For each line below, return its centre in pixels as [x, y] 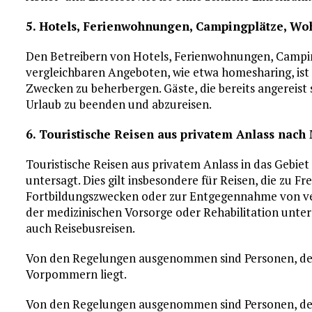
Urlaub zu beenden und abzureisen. [119, 104]
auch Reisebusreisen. [81, 228]
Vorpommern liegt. [77, 274]
